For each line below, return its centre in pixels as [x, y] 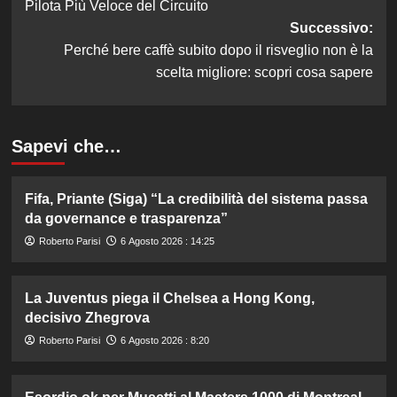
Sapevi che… [66, 147]
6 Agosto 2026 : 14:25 [167, 241]
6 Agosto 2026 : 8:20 [164, 341]
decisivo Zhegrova [87, 318]
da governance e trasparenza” [126, 219]
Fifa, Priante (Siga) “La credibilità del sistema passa [196, 199]
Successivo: [331, 28]
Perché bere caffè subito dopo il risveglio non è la [218, 51]
